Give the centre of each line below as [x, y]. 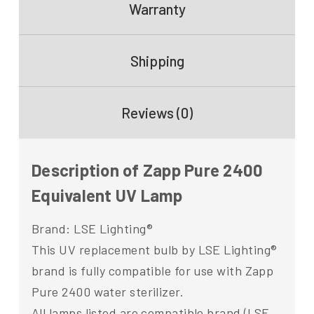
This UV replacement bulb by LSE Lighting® [155, 250]
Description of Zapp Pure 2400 [148, 170]
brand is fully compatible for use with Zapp [153, 271]
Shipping [157, 61]
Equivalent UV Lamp [107, 196]
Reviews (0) [157, 113]
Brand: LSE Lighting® [92, 229]
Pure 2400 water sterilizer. [108, 292]
